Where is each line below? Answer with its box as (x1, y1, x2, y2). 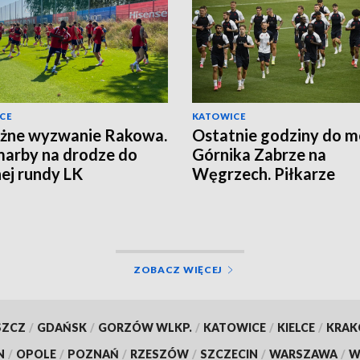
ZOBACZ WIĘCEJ (133, 264, 223, 276)
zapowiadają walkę (192, 182, 330, 202)
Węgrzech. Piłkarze (192, 163, 335, 183)
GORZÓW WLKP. (97, 321, 192, 335)
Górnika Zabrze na (192, 144, 326, 164)
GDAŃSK (36, 321, 87, 335)
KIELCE (276, 321, 315, 335)
